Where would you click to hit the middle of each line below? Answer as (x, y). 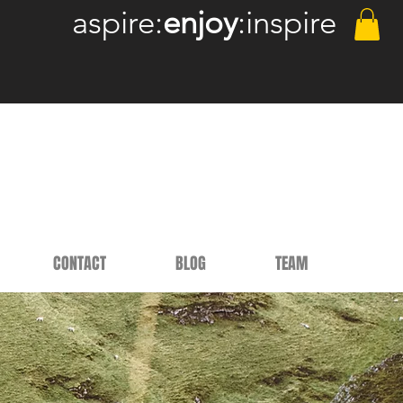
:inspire (287, 22)
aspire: (117, 22)
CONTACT (80, 264)
